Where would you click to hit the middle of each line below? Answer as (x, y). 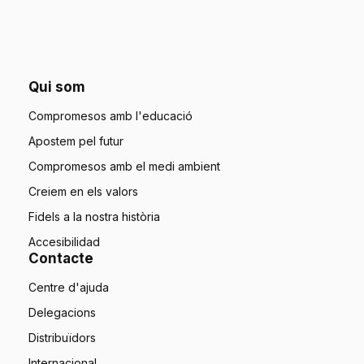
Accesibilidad (64, 242)
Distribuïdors (62, 338)
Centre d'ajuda (69, 288)
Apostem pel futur (76, 141)
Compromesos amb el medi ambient (124, 167)
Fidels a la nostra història (94, 217)
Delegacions (62, 313)
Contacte (61, 259)
